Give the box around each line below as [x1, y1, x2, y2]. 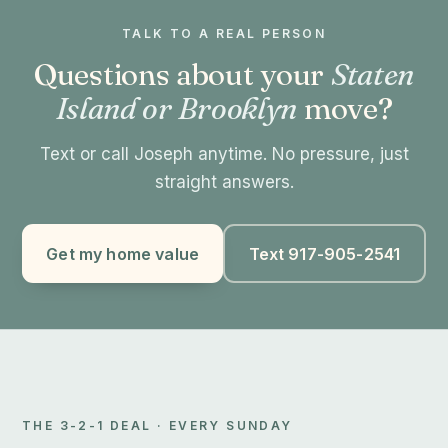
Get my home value [46, 243, 199, 264]
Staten [330, 56, 414, 93]
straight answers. [154, 172, 294, 192]
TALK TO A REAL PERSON [121, 26, 327, 41]
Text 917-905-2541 [248, 243, 401, 264]
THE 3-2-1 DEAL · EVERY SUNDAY [22, 418, 293, 433]
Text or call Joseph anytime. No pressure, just [39, 144, 409, 164]
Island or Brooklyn [55, 90, 298, 127]
